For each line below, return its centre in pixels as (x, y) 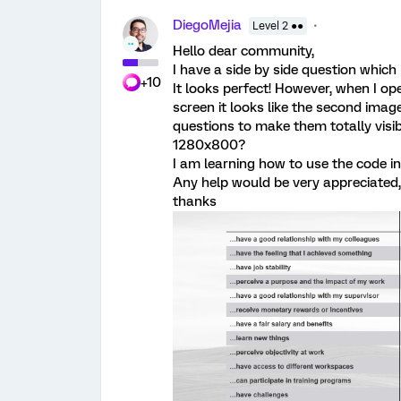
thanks (195, 201)
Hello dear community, (243, 51)
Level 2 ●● (278, 26)
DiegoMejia (207, 25)
